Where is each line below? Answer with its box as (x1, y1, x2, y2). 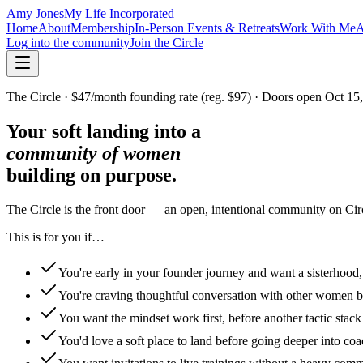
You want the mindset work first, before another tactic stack (58, 310, 361, 325)
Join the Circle (130, 36, 203, 49)
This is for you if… (6, 229, 105, 244)
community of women (6, 142, 181, 164)
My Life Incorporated (64, 6, 174, 20)
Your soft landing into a (6, 120, 201, 142)
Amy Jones (6, 6, 64, 20)
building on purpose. (6, 164, 177, 186)
